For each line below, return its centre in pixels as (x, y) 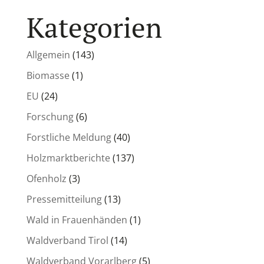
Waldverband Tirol (67, 240)
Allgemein (48, 55)
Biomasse (48, 75)
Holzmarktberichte (68, 158)
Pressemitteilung (64, 199)
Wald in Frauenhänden (77, 220)
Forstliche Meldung (69, 137)
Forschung (50, 116)
